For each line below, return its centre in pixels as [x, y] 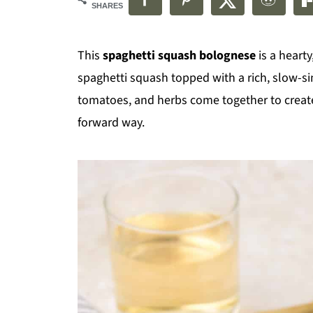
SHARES [107, 6]
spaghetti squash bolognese [179, 56]
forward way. [111, 123]
